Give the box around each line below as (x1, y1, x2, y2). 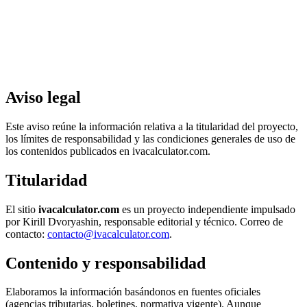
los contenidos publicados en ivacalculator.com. (5, 145, 210, 157)
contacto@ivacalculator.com (47, 228, 169, 240)
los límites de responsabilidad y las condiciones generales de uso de (5, 132, 295, 145)
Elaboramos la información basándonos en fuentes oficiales (5, 286, 260, 298)
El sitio (5, 203, 38, 215)
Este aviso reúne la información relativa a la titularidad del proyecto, (5, 120, 298, 132)
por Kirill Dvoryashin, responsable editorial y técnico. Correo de (5, 215, 283, 228)
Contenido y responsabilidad (5, 254, 206, 272)
